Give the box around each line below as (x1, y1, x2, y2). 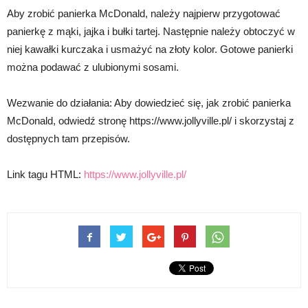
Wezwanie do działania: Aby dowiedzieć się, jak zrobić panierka (7, 97, 291, 109)
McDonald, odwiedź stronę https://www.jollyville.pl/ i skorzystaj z (7, 115, 294, 126)
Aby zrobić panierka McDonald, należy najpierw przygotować (7, 8, 280, 19)
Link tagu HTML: (7, 168, 84, 180)
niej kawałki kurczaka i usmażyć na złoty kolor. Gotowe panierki (7, 43, 293, 55)
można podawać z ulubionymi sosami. (7, 61, 179, 73)
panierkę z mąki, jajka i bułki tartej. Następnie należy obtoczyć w (7, 25, 295, 37)
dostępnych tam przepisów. (7, 133, 130, 144)
